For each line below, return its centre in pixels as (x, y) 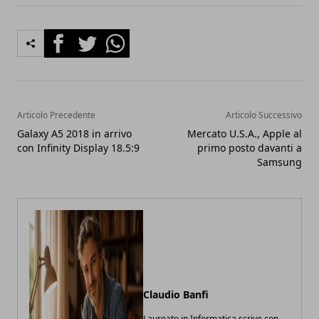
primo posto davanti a (250, 148)
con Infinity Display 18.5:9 (78, 148)
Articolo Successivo (264, 115)
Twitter (91, 37)
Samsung (279, 162)
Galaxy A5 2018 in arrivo (74, 134)
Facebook (69, 37)
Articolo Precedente (56, 115)
